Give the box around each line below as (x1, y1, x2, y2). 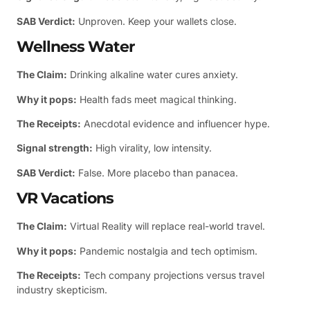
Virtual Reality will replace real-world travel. (67, 220, 265, 232)
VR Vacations (17, 189, 113, 208)
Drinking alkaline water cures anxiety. (67, 69, 238, 81)
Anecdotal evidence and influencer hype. (81, 117, 270, 129)
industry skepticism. (17, 283, 107, 295)
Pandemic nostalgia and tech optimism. (77, 244, 257, 257)
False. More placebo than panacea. (75, 166, 238, 179)
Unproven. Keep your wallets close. (75, 15, 237, 27)
